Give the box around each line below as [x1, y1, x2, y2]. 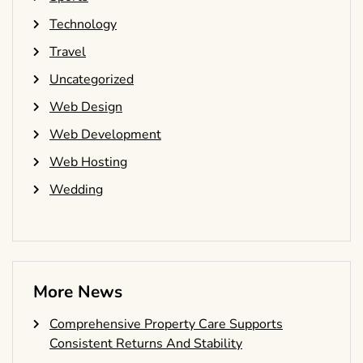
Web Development [49, 126, 161, 144]
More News [33, 280, 122, 304]
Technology [49, 15, 117, 34]
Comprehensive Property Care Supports [49, 315, 283, 334]
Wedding [49, 181, 103, 199]
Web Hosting [49, 153, 127, 172]
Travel [49, 43, 86, 62]
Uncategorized [49, 70, 134, 89]
